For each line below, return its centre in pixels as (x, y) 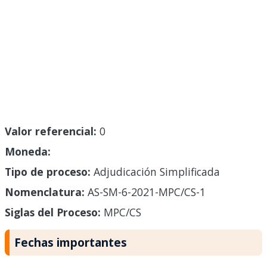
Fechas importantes (71, 243)
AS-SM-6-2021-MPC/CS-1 (145, 192)
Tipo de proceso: (48, 172)
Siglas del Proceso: (53, 212)
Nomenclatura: (45, 192)
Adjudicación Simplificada (155, 172)
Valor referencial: (51, 131)
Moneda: (28, 152)
